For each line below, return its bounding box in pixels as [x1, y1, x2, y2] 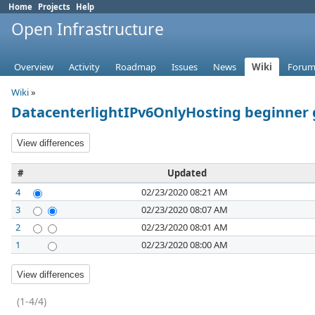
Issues [172, 60, 198, 74]
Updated [167, 167, 207, 180]
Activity [69, 60, 100, 74]
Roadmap [115, 60, 156, 74]
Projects [38, 1, 70, 12]
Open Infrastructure [11, 18, 164, 40]
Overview [14, 60, 53, 74]
